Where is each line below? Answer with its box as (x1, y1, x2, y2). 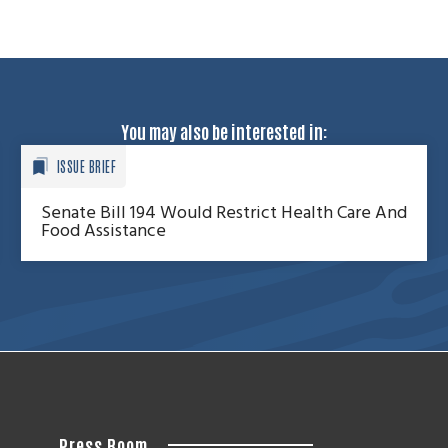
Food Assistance (40, 217, 166, 247)
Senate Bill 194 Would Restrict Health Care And (40, 199, 407, 229)
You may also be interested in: (120, 119, 328, 144)
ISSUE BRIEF (56, 157, 117, 176)
